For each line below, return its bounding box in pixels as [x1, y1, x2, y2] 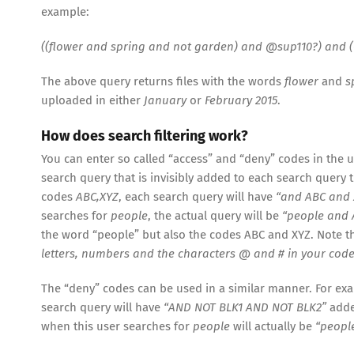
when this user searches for [41, 318, 193, 333]
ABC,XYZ [76, 189, 119, 204]
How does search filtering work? [41, 126, 248, 145]
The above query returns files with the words [41, 73, 284, 88]
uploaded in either [41, 92, 144, 107]
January [144, 92, 186, 107]
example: [41, 4, 89, 19]
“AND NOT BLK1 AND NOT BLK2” [160, 299, 326, 314]
